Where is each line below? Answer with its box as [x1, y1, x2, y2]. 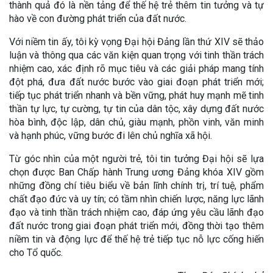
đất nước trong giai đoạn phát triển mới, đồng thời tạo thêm [9, 219, 264, 232]
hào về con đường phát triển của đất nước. [9, 12, 186, 24]
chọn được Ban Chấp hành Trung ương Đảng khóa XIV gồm [9, 166, 264, 178]
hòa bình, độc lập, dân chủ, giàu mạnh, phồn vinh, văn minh [9, 116, 264, 128]
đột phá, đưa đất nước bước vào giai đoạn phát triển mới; [9, 76, 264, 88]
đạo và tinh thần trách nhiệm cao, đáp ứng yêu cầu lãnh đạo [9, 206, 264, 218]
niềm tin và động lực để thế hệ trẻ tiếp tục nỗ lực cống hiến [9, 233, 264, 245]
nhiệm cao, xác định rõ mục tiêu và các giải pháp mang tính [9, 62, 264, 74]
